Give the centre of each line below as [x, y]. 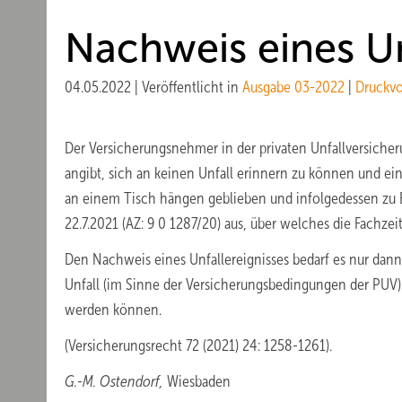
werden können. [113, 310]
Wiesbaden [197, 381]
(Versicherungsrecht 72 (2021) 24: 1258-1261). [198, 345]
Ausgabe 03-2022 [293, 87]
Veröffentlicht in [192, 87]
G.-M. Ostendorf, [114, 381]
